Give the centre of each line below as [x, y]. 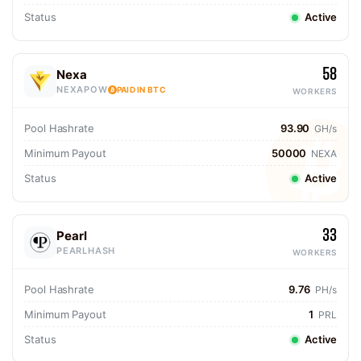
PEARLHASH [86, 251]
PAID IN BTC [141, 89]
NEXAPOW [82, 89]
